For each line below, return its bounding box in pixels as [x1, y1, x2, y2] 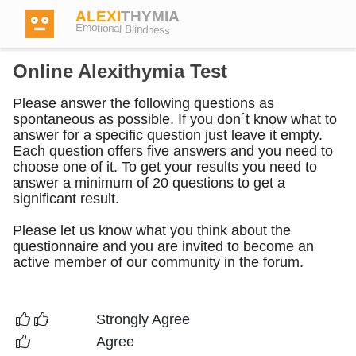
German [261, 324, 323, 343]
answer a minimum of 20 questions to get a [13, 175, 285, 191]
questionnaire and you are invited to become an [13, 238, 314, 254]
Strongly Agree [96, 311, 190, 327]
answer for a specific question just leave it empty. [13, 127, 323, 143]
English [78, 324, 135, 343]
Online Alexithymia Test [13, 60, 227, 82]
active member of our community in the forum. [13, 254, 304, 270]
